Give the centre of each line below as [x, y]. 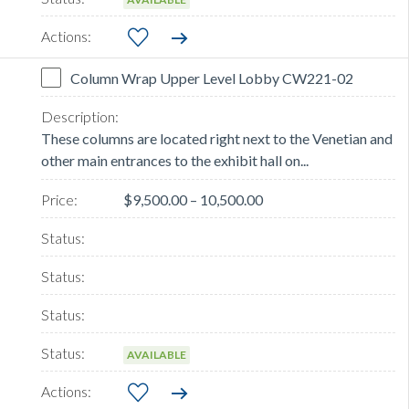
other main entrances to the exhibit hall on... [175, 161]
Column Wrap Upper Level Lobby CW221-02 [212, 79]
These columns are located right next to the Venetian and [217, 139]
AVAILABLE [157, 355]
